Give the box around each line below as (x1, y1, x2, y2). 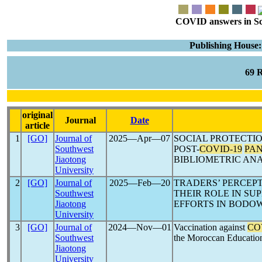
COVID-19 (199, 144, 242, 154)
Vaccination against (174, 222, 247, 232)
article (25, 120, 50, 130)
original (22, 110, 53, 120)
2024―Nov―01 (108, 222, 171, 232)
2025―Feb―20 (109, 178, 170, 188)
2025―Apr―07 (109, 133, 170, 143)
